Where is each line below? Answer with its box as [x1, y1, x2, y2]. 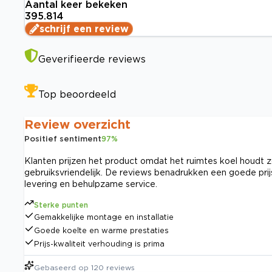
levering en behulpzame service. [24, 179, 157, 189]
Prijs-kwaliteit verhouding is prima [34, 240, 165, 248]
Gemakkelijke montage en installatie [34, 213, 174, 222]
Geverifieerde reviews [38, 53, 146, 65]
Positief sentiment [24, 134, 101, 143]
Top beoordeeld [38, 89, 116, 100]
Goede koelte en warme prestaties [34, 226, 169, 235]
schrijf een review [39, 23, 129, 35]
